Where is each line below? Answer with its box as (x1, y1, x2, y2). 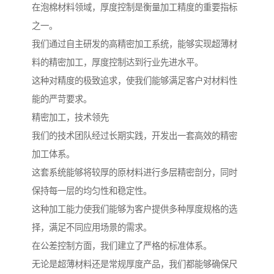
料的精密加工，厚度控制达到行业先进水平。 (32, 57, 203, 68)
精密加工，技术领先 (32, 113, 109, 123)
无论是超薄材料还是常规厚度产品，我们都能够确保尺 (32, 259, 237, 270)
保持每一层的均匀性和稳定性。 (32, 186, 152, 196)
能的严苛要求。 (32, 94, 92, 105)
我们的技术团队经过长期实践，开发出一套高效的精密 (32, 131, 237, 141)
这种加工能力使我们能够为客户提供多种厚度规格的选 (32, 204, 237, 215)
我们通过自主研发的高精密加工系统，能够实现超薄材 (32, 39, 237, 50)
